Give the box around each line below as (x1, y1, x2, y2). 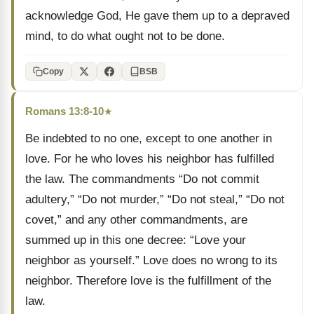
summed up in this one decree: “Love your (25, 233, 246, 247)
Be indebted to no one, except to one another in (25, 132, 272, 145)
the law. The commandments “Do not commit (25, 172, 259, 186)
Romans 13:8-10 (25, 105, 104, 117)
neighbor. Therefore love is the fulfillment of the (25, 274, 271, 287)
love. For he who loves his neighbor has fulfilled (25, 152, 274, 165)
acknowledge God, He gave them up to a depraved (25, 9, 289, 22)
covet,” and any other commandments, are (25, 213, 247, 226)
